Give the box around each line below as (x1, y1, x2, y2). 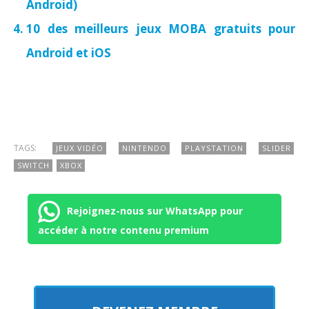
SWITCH (17, 160, 50, 170)
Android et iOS (26, 45, 111, 61)
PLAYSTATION (185, 143, 244, 153)
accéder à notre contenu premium (38, 223, 209, 237)
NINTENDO (121, 143, 167, 153)
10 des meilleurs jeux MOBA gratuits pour (26, 21, 295, 37)
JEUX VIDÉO (55, 143, 103, 153)
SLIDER (262, 143, 291, 153)
